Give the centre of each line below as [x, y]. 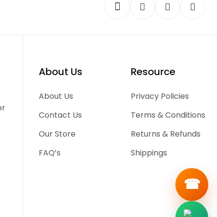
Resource [153, 72]
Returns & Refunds [165, 134]
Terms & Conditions [168, 115]
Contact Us [61, 115]
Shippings [149, 153]
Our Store [57, 134]
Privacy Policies [160, 96]
